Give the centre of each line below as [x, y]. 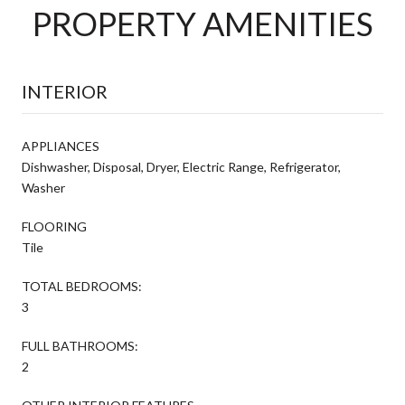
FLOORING [54, 226]
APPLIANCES [61, 146]
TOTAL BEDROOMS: [82, 286]
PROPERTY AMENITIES [202, 23]
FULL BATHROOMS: [80, 345]
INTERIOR [65, 91]
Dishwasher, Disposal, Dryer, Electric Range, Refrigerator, [181, 166]
